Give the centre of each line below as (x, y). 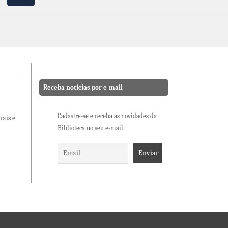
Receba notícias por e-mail (83, 88)
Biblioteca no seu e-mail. (91, 129)
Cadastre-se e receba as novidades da (107, 116)
